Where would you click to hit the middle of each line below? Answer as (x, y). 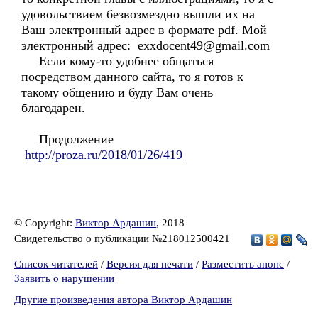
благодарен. (53, 108)
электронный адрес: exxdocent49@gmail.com (147, 45)
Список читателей (56, 264)
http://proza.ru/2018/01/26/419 (104, 155)
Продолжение (69, 139)
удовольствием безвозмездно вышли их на (138, 14)
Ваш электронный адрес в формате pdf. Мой (144, 30)
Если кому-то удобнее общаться (117, 61)
